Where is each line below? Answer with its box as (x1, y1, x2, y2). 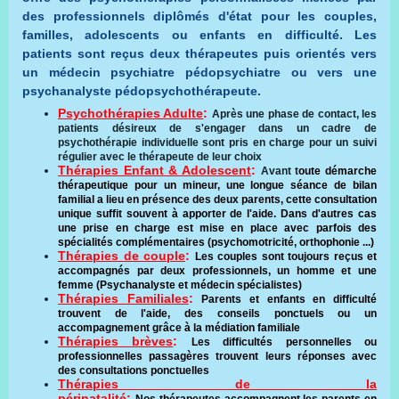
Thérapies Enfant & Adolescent (58, 163, 251, 178)
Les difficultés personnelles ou (191, 335, 378, 349)
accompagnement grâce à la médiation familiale (58, 321, 300, 335)
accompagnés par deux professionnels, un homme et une (58, 264, 377, 278)
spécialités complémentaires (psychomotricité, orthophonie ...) (58, 235, 374, 249)
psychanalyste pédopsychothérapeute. (22, 84, 261, 99)
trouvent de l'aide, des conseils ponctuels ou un (58, 306, 377, 321)
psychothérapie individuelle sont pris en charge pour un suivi (58, 135, 377, 150)
